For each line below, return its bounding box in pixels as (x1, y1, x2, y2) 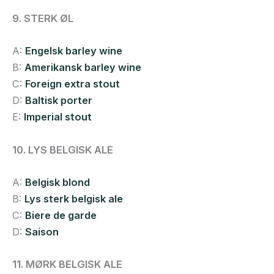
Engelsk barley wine (25, 45, 122, 57)
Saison (25, 225, 59, 238)
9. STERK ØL (12, 12, 73, 25)
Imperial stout (24, 111, 92, 124)
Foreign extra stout (25, 78, 120, 91)
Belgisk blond (25, 176, 90, 188)
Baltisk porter (25, 94, 92, 107)
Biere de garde (25, 209, 97, 221)
